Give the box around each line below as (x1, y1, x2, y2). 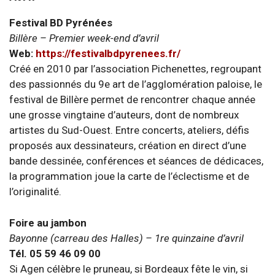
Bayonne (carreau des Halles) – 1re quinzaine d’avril (9, 231, 244, 244)
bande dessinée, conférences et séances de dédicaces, (9, 155, 263, 167)
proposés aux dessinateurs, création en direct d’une (9, 139, 246, 152)
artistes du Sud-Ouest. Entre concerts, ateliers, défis (9, 124, 249, 136)
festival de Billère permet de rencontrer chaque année (9, 93, 255, 106)
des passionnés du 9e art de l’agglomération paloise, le (9, 78, 262, 90)
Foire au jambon (9, 216, 87, 229)
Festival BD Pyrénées (9, 17, 112, 29)
